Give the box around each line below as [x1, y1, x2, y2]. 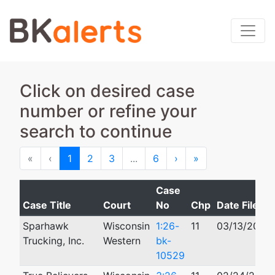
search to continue [20, 121, 172, 142]
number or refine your [20, 101, 197, 122]
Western [103, 234, 141, 247]
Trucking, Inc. [22, 234, 84, 247]
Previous [52, 152, 91, 164]
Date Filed [216, 199, 265, 211]
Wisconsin [103, 220, 150, 232]
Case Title [22, 199, 71, 211]
